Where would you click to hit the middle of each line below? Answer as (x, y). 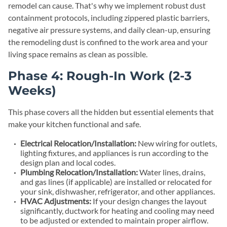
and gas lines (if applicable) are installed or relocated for (116, 182)
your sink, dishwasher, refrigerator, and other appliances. (118, 191)
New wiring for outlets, (177, 143)
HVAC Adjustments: (56, 201)
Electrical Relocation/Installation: (78, 143)
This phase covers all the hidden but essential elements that (111, 112)
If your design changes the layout (149, 201)
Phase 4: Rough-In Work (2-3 (100, 76)
